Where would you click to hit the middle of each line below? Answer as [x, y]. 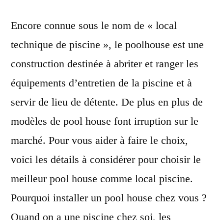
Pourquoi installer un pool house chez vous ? [109, 197]
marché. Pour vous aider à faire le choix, [99, 140]
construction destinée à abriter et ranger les [105, 63]
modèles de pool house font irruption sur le [105, 121]
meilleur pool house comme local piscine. [102, 178]
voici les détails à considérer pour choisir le [106, 159]
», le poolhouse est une [152, 44]
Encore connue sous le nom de [78, 25]
